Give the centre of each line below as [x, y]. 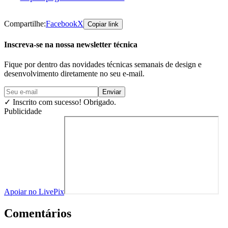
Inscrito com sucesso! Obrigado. [63, 102]
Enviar [112, 92]
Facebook [62, 23]
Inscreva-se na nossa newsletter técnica [71, 45]
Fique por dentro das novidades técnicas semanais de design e [103, 65]
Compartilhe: [25, 23]
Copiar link [103, 24]
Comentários [38, 213]
